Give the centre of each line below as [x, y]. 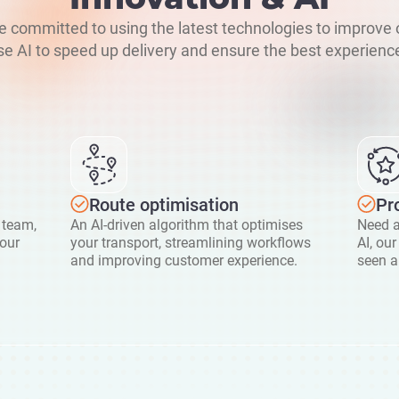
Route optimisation [164, 205]
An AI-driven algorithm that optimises [187, 225]
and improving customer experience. [184, 261]
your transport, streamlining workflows [191, 243]
